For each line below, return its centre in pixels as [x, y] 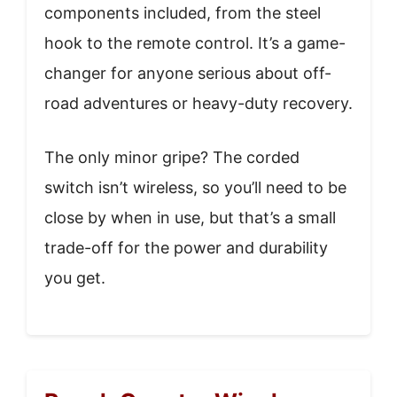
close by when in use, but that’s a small [190, 217]
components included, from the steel [183, 12]
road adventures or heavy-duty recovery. [198, 103]
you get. [75, 277]
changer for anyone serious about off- [188, 73]
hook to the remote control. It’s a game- [195, 43]
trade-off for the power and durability [186, 247]
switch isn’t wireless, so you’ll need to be [195, 187]
